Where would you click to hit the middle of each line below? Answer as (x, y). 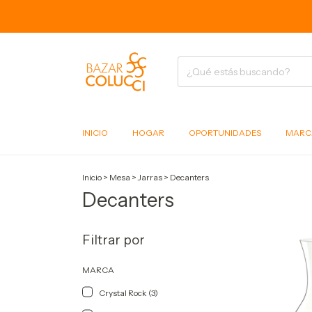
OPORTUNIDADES (225, 132)
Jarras (150, 177)
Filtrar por (114, 240)
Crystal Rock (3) (128, 292)
